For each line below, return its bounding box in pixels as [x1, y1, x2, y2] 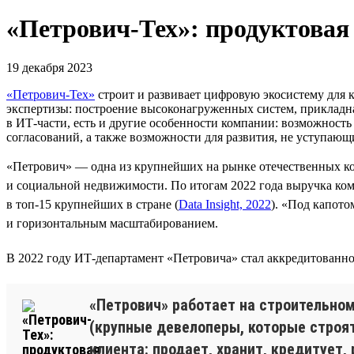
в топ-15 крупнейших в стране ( [6, 197, 179, 211]
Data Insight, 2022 [179, 197, 271, 211]
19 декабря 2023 [6, 60, 92, 74]
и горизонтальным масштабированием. [6, 216, 218, 230]
